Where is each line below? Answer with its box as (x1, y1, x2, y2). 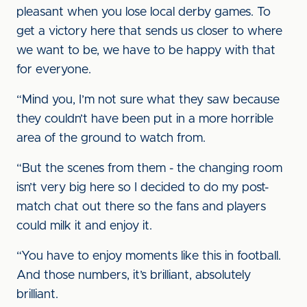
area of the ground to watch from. (16, 132, 206, 145)
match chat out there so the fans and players (16, 201, 266, 213)
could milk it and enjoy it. (16, 220, 152, 232)
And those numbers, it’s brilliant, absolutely (16, 269, 251, 282)
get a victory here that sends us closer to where (16, 25, 282, 38)
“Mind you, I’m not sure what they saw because (16, 94, 280, 106)
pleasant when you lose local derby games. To (16, 6, 271, 19)
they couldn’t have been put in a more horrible (16, 113, 273, 125)
